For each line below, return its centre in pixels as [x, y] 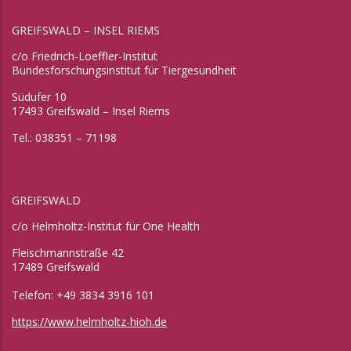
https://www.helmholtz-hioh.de [89, 322]
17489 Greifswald [56, 267]
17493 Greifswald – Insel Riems [91, 111]
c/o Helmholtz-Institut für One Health [106, 226]
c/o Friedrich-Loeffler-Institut [85, 56]
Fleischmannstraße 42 [68, 253]
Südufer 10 [39, 97]
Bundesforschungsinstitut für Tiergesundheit [124, 71]
